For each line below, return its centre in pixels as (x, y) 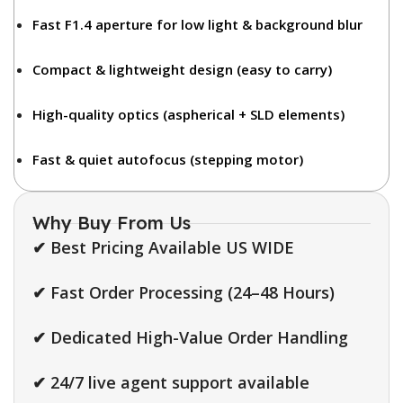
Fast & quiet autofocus (109, 159)
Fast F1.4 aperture (93, 24)
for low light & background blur (258, 24)
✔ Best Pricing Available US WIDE (163, 247)
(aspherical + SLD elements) (252, 114)
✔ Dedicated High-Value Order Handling (190, 337)
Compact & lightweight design (133, 69)
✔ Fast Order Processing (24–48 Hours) (184, 292)
